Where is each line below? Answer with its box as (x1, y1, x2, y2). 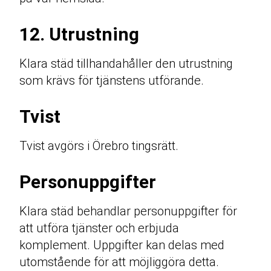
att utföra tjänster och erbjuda (19, 221, 179, 236)
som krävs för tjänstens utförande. (19, 73, 204, 88)
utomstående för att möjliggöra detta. (19, 255, 219, 270)
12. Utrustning (19, 24, 139, 45)
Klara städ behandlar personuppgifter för (19, 204, 237, 219)
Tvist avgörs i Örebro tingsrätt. (19, 139, 178, 154)
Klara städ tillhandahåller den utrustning (19, 56, 233, 71)
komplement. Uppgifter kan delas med (19, 238, 224, 253)
